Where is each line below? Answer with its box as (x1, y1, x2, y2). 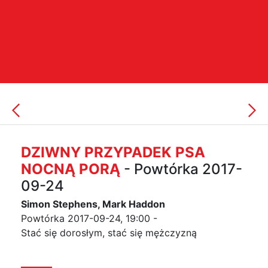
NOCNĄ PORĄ (21, 160, 124, 178)
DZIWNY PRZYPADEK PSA (21, 144, 205, 161)
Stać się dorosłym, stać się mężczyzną (21, 227, 197, 239)
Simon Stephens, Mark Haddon (21, 198, 165, 210)
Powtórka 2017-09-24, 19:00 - (21, 212, 157, 224)
